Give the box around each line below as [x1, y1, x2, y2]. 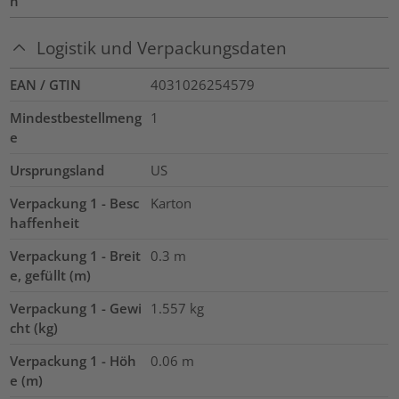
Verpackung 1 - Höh [10, 351, 137, 370]
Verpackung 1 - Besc [10, 193, 140, 212]
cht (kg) [10, 318, 59, 337]
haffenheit [10, 213, 80, 232]
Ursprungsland [10, 160, 105, 179]
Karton [150, 193, 191, 212]
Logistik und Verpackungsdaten [37, 36, 288, 59]
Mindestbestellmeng [10, 108, 142, 126]
